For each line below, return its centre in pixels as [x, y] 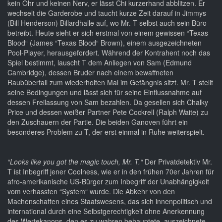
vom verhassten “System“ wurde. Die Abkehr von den [91, 192]
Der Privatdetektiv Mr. [178, 162]
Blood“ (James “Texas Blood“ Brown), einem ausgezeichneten [105, 43]
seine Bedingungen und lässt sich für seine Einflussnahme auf [105, 92]
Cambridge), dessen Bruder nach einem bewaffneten [90, 73]
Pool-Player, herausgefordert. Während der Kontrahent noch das [109, 53]
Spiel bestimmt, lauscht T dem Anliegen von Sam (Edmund [100, 63]
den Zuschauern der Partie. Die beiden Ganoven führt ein [98, 122]
